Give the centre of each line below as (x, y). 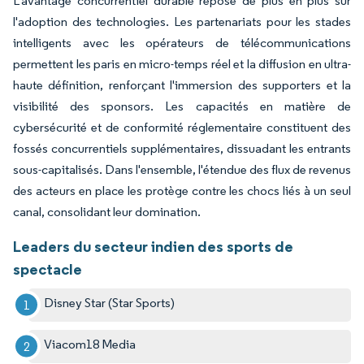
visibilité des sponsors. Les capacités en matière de (182, 106)
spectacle (48, 269)
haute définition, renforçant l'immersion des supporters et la (182, 84)
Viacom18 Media (90, 344)
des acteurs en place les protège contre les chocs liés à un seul (182, 190)
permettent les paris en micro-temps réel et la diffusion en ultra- (182, 63)
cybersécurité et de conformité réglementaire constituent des (182, 127)
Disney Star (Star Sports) (110, 302)
